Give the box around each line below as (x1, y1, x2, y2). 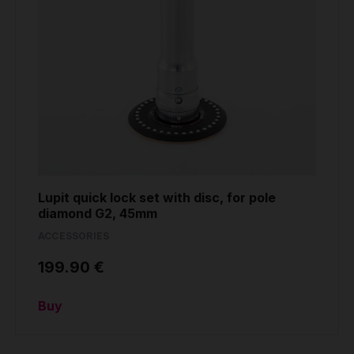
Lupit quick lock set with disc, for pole (38, 190, 276, 206)
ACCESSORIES (38, 230, 110, 243)
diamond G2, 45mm (38, 205, 157, 222)
